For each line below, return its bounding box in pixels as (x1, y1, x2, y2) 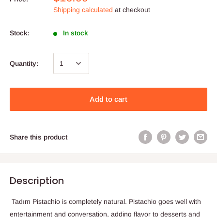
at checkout (113, 6, 150, 14)
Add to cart (90, 95, 127, 103)
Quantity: (10, 60, 38, 67)
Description (10, 174, 64, 188)
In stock (62, 29, 88, 37)
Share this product (10, 133, 67, 141)
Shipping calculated (53, 6, 113, 14)
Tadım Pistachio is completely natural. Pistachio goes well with (10, 198, 201, 206)
